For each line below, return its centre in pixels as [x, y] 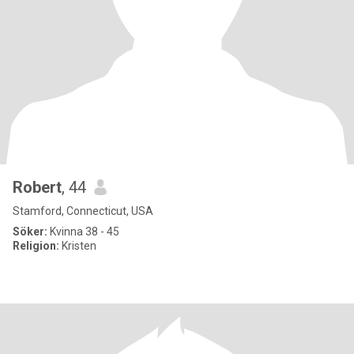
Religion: [36, 246]
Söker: [30, 232]
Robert [37, 187]
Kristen [78, 246]
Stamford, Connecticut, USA [83, 211]
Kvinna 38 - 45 [83, 232]
